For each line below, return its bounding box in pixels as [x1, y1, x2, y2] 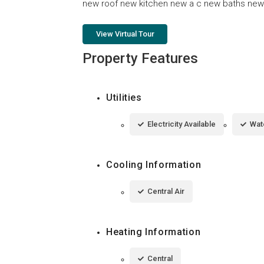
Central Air [147, 186, 184, 196]
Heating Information [106, 226, 201, 237]
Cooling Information [106, 159, 202, 170]
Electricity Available [147, 119, 216, 128]
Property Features [82, 49, 198, 67]
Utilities [106, 91, 142, 103]
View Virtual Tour [95, 29, 154, 38]
